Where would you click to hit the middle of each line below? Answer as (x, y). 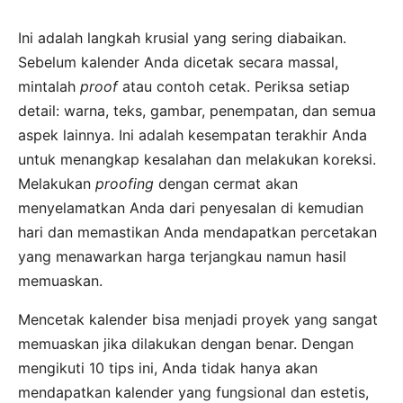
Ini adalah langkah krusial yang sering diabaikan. (182, 37)
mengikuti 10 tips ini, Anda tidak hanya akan (168, 367)
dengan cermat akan (226, 183)
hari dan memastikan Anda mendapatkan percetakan (197, 232)
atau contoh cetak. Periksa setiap (234, 86)
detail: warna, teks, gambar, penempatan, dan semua (197, 110)
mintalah (49, 86)
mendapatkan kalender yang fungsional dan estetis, (193, 392)
